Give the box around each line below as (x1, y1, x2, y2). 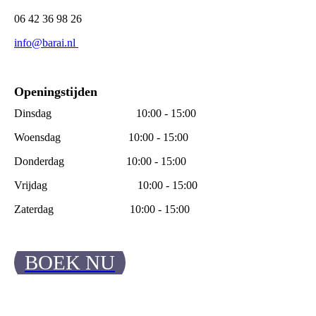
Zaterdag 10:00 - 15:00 (14, 203, 190, 216)
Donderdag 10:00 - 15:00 (14, 155, 186, 168)
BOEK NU (25, 251, 115, 274)
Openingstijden (14, 85, 97, 99)
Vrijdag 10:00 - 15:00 (14, 179, 197, 192)
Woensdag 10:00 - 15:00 (14, 131, 188, 144)
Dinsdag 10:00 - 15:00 (14, 107, 196, 120)
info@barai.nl (14, 37, 78, 49)
